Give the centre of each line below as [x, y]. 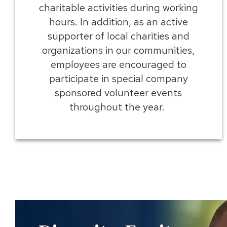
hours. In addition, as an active [118, 22]
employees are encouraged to [118, 64]
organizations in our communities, [119, 50]
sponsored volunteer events [119, 92]
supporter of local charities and [118, 36]
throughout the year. [119, 107]
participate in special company [118, 78]
